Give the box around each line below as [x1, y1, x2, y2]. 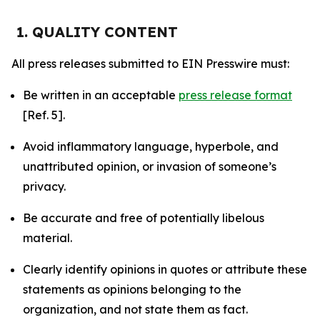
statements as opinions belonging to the [23, 282, 241, 296]
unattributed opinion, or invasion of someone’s [23, 159, 276, 174]
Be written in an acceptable [23, 88, 179, 102]
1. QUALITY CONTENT [16, 23, 178, 41]
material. [23, 231, 72, 245]
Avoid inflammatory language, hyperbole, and [23, 139, 279, 154]
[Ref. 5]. [23, 108, 65, 122]
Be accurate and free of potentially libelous [23, 211, 264, 225]
